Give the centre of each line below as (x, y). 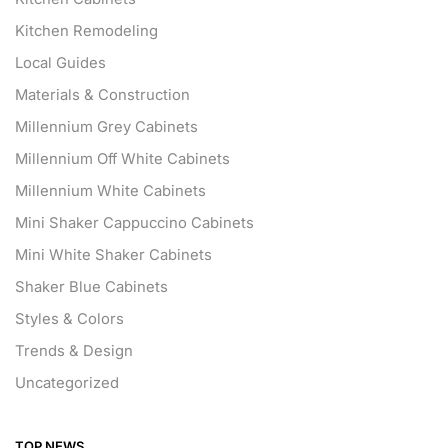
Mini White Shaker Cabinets (113, 254)
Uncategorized (67, 382)
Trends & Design (74, 350)
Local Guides (60, 62)
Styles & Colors (69, 318)
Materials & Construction (102, 94)
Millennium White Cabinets (110, 190)
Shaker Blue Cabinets (91, 286)
